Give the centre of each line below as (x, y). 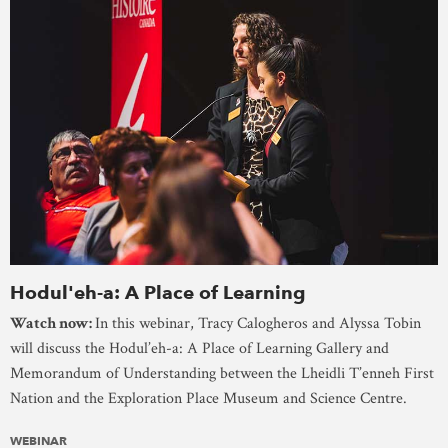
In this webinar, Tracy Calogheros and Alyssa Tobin (258, 324)
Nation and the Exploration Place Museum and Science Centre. (208, 399)
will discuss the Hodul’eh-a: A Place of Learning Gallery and (199, 349)
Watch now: (52, 324)
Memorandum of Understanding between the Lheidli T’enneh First (222, 374)
